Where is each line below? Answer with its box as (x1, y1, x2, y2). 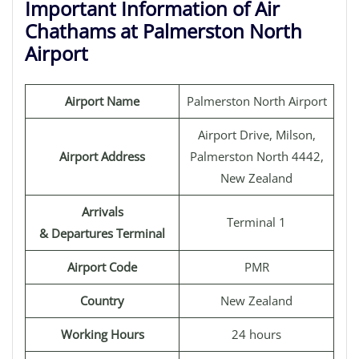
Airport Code (67, 259, 137, 275)
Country (80, 292, 124, 309)
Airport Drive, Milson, (197, 127, 316, 143)
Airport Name (65, 93, 139, 109)
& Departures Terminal (39, 225, 165, 241)
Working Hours (60, 326, 144, 342)
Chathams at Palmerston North (25, 18, 302, 44)
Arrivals (81, 204, 123, 220)
